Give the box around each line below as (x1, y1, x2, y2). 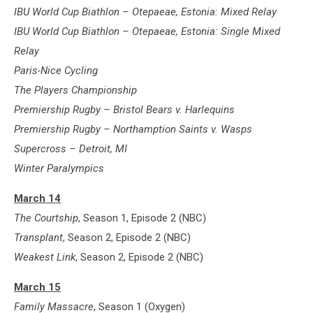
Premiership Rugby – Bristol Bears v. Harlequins (14, 103, 235, 117)
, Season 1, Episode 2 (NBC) (78, 212, 206, 225)
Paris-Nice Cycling (14, 64, 98, 78)
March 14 (14, 192, 61, 205)
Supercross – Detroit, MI (14, 143, 127, 156)
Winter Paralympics (14, 162, 104, 175)
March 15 (14, 281, 61, 294)
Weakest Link (14, 251, 75, 264)
